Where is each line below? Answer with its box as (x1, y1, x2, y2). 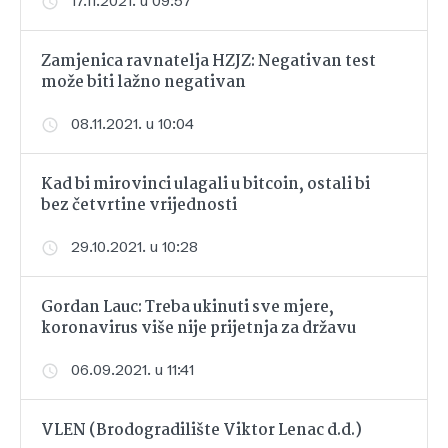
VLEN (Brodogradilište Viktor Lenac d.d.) (41, 418, 362, 444)
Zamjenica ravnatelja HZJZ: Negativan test (41, 49, 376, 75)
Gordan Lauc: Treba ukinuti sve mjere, (41, 295, 334, 321)
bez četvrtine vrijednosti (41, 193, 237, 219)
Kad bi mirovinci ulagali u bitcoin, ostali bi (41, 172, 370, 198)
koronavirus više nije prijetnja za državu (41, 316, 356, 342)
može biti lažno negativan (41, 70, 246, 96)
